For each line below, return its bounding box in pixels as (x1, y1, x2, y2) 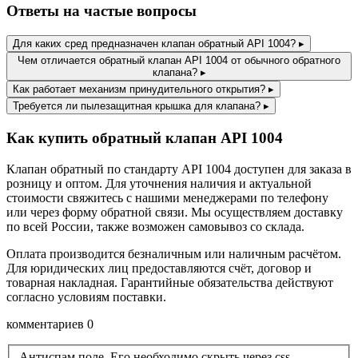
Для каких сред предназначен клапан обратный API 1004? (13, 38, 296, 50)
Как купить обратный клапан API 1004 (6, 129, 283, 146)
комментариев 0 (6, 316, 93, 331)
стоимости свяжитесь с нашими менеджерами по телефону (6, 190, 328, 205)
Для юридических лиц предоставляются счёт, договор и (6, 261, 312, 275)
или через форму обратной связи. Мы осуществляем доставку (6, 205, 343, 219)
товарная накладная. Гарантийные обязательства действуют (6, 275, 333, 289)
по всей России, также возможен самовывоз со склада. (6, 219, 304, 233)
